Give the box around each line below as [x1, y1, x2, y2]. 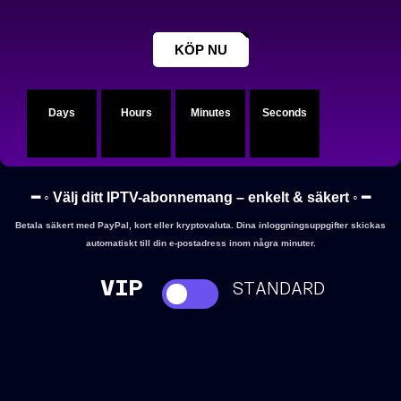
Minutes [190, 106, 231, 119]
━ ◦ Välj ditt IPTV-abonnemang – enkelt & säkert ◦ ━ [30, 189, 371, 205]
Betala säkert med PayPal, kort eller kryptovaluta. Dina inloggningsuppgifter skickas [15, 219, 386, 230]
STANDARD [232, 277, 325, 299]
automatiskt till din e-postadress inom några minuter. [85, 237, 316, 248]
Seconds [262, 106, 307, 119]
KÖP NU [174, 41, 227, 57]
